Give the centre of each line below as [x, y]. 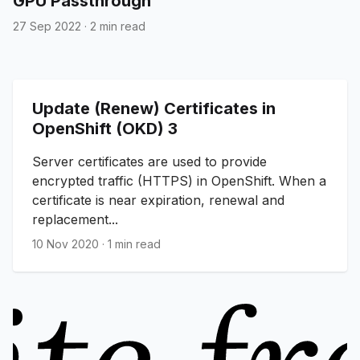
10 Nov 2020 [65, 243]
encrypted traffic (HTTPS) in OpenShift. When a [179, 180]
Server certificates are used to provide [149, 161]
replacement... [75, 219]
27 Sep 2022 [47, 26]
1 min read [134, 243]
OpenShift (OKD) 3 [105, 128]
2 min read [118, 26]
